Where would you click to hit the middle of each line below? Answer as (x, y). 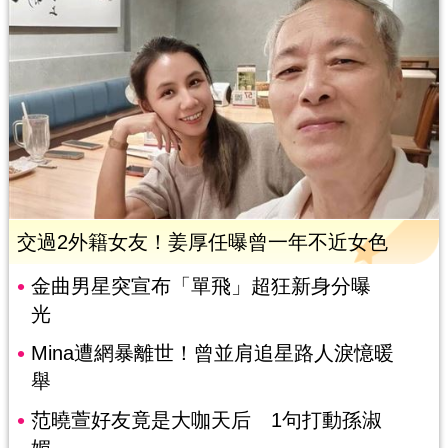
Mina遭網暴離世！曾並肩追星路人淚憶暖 (212, 353)
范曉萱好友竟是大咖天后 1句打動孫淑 (206, 420)
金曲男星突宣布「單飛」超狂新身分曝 (200, 286)
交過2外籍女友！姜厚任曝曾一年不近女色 (202, 242)
